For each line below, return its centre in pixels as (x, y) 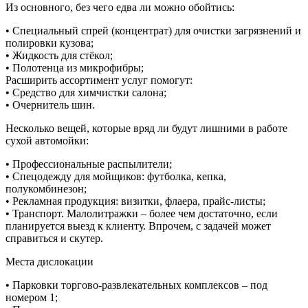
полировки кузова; (49, 43)
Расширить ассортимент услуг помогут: (99, 80)
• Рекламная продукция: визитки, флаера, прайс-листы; (135, 201)
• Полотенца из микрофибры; (75, 67)
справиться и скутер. (54, 238)
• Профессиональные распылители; (89, 164)
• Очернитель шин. (50, 104)
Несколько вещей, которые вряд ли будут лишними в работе (146, 128)
